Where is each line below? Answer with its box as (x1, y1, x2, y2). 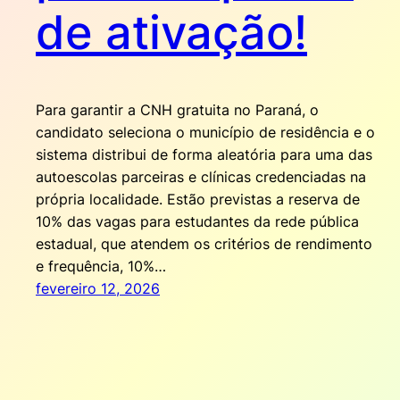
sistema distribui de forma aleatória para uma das (36, 146, 372, 164)
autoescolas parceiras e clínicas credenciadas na (36, 168, 366, 187)
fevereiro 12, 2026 (36, 279, 160, 298)
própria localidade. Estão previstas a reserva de (36, 190, 360, 209)
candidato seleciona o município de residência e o (36, 123, 375, 142)
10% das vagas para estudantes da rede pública (36, 212, 359, 231)
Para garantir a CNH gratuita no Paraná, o (36, 101, 319, 120)
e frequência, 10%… (36, 257, 166, 276)
